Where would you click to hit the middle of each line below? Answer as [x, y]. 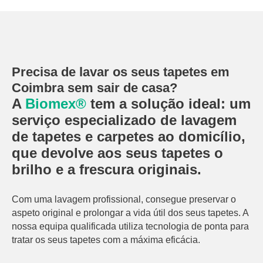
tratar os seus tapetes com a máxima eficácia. [106, 240]
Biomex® [56, 104]
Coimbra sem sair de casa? [95, 88]
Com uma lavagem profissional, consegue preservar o [124, 199]
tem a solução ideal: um [168, 104]
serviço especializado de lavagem [124, 120]
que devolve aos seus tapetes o [117, 153]
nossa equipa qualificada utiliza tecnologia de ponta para [130, 226]
